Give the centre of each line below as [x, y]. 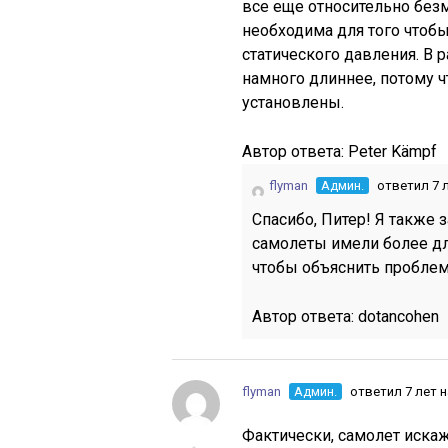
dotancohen [398, 316]
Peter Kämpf [392, 151]
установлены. [293, 102]
